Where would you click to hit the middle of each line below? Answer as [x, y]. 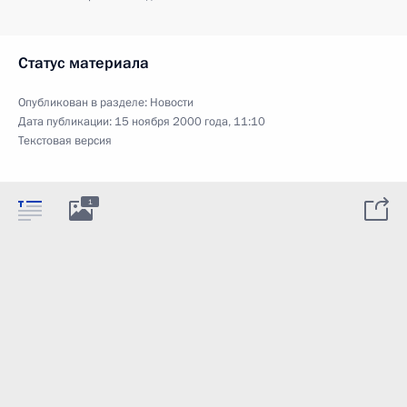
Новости [172, 102]
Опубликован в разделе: [84, 102]
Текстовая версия [65, 140]
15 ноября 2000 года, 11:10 [190, 121]
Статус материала [84, 63]
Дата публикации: [66, 121]
